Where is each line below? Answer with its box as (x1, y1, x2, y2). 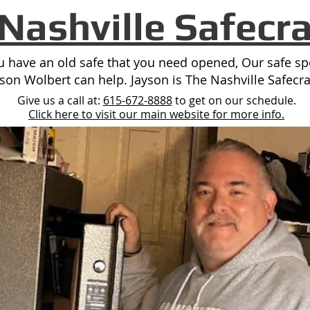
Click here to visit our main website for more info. (28, 107, 284, 122)
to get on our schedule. (172, 93, 296, 108)
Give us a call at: (17, 93, 103, 108)
